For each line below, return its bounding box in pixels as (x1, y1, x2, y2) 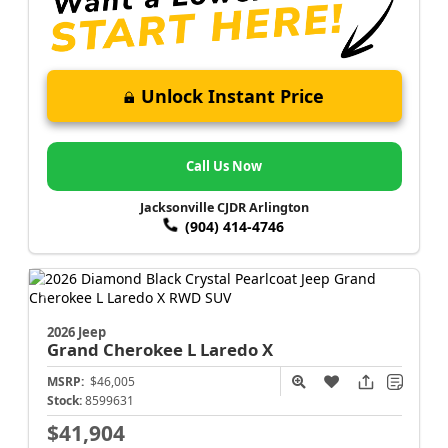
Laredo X (199, 337, 273, 361)
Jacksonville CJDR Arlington (139, 198, 309, 216)
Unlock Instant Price (141, 84, 324, 109)
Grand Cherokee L (46, 337, 200, 361)
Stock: (46, 391, 82, 409)
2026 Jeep (46, 322, 106, 341)
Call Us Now (186, 157, 262, 176)
